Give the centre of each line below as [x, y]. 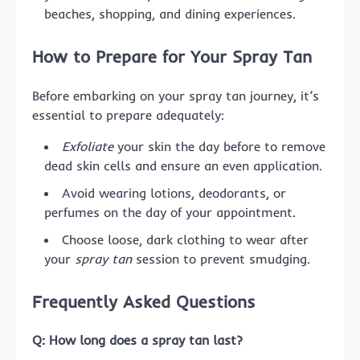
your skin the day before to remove [219, 146]
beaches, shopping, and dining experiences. [170, 14]
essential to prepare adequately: [128, 115]
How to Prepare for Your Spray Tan [172, 56]
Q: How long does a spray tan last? [137, 340]
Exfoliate [88, 146]
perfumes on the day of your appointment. [170, 212]
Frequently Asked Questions [144, 301]
